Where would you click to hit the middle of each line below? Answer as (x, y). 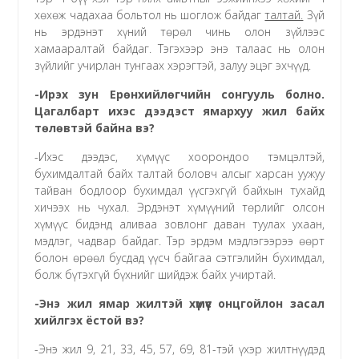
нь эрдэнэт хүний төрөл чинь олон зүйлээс (179, 31)
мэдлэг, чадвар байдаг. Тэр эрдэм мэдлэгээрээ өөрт (179, 240)
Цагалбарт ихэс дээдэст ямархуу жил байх (179, 111)
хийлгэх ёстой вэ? (90, 320)
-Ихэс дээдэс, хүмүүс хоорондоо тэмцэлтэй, (179, 156)
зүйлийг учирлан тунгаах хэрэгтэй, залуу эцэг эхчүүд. (173, 65)
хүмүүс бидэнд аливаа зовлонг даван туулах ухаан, (179, 224)
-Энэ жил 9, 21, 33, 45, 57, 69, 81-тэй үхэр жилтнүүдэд (179, 349)
